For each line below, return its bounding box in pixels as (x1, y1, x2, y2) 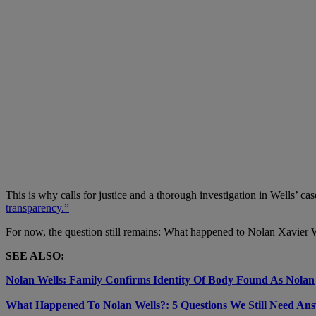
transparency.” (6, 201, 69, 214)
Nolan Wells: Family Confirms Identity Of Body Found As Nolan (6, 273, 315, 286)
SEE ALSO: (6, 249, 64, 262)
